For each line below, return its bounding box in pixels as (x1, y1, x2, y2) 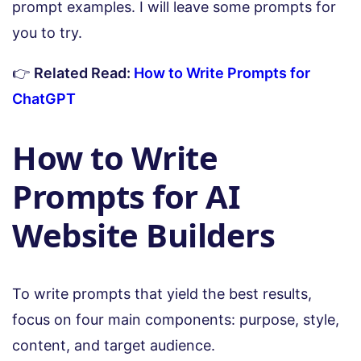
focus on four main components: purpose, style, (12, 310, 339, 328)
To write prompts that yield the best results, (12, 284, 312, 302)
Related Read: (34, 64, 134, 81)
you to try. (12, 23, 82, 41)
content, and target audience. (12, 336, 215, 354)
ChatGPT (12, 89, 76, 107)
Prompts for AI (12, 173, 240, 218)
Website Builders (12, 212, 275, 257)
